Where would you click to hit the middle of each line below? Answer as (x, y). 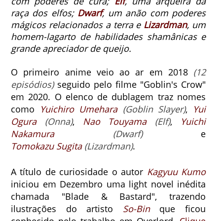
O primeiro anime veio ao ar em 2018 (102, 72)
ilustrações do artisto (67, 209)
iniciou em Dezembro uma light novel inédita (109, 184)
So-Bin (136, 209)
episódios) (32, 85)
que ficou (178, 209)
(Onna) (58, 122)
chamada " (38, 197)
